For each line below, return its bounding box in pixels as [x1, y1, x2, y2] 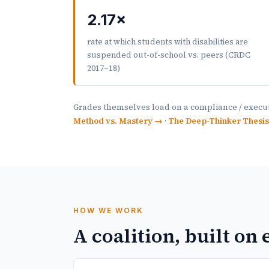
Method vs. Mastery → [73, 115, 163, 127]
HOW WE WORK [73, 205, 144, 215]
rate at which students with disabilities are [87, 35, 248, 47]
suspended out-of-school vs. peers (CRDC [87, 49, 250, 60]
